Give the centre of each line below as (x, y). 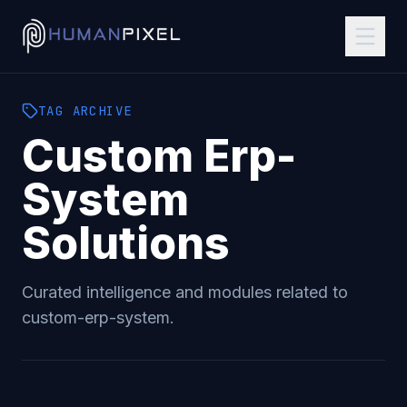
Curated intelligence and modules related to (185, 292)
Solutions (126, 243)
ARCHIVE (98, 111)
